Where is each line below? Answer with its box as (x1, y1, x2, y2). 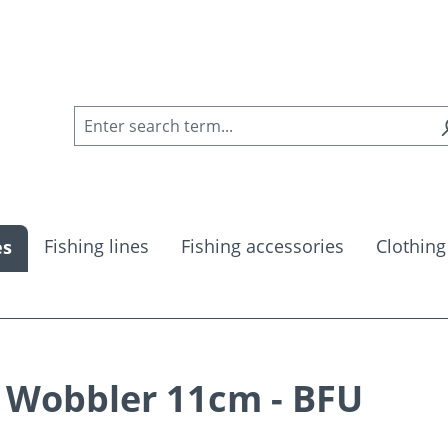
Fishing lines (44, 234, 149, 259)
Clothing (376, 234, 446, 259)
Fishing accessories (181, 234, 344, 259)
